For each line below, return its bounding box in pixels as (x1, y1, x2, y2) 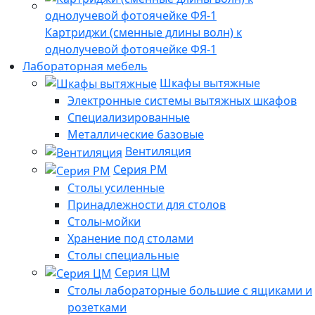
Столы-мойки (67, 213, 141, 229)
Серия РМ (113, 162, 167, 178)
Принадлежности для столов (67, 196, 226, 212)
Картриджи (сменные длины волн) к (45, 24, 242, 40)
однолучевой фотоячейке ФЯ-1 (45, 41, 217, 57)
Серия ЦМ (115, 264, 170, 280)
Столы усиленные (67, 179, 165, 195)
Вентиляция (125, 143, 191, 160)
